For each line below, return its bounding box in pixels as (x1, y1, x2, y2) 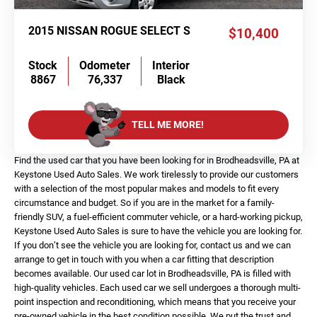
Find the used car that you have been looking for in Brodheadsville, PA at (14, 154, 299, 166)
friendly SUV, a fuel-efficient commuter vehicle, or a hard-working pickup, (14, 211, 303, 222)
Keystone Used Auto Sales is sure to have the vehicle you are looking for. (14, 225, 302, 236)
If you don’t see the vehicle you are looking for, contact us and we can (14, 239, 291, 250)
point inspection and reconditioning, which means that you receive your (14, 296, 296, 307)
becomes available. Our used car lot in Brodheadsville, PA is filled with (14, 267, 291, 279)
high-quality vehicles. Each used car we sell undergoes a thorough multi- (14, 282, 301, 293)
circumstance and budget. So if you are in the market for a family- (14, 197, 275, 208)
